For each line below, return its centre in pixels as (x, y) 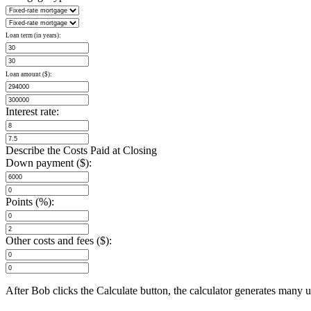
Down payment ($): (49, 163)
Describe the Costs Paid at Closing (81, 151)
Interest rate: (32, 112)
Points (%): (30, 202)
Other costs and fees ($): (59, 241)
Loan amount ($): (29, 75)
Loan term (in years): (33, 36)
